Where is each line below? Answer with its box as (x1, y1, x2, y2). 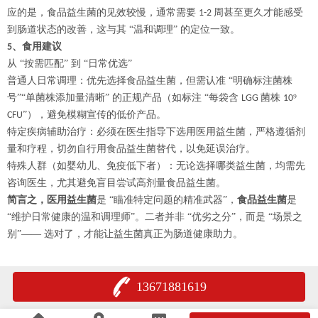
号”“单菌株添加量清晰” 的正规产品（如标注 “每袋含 (7, 92, 241, 103)
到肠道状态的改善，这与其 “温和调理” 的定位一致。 (7, 24, 240, 35)
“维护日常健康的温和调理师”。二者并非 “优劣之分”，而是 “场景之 (7, 212, 302, 222)
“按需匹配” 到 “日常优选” (20, 58, 132, 69)
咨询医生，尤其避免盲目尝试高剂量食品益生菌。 (7, 177, 226, 188)
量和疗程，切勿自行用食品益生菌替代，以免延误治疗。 (7, 143, 256, 154)
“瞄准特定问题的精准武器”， (109, 194, 237, 205)
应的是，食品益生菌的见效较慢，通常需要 (7, 7, 199, 18)
